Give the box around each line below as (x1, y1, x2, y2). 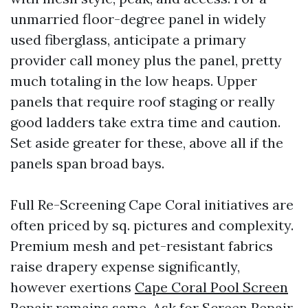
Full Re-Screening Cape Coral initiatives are (10, 196, 294, 213)
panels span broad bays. (10, 155, 164, 172)
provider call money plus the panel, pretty (10, 52, 282, 69)
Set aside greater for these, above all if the (10, 134, 283, 151)
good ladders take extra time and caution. (10, 113, 280, 131)
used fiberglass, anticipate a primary (10, 31, 246, 48)
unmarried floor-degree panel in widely (10, 10, 266, 27)
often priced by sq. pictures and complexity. (10, 217, 294, 234)
